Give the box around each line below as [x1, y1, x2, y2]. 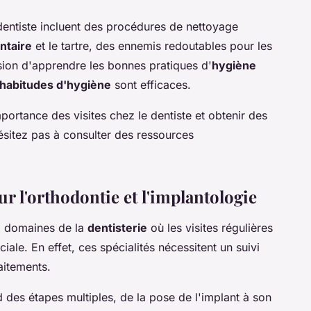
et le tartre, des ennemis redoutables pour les [32, 39, 272, 53]
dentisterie [87, 221, 147, 235]
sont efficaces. [111, 78, 191, 92]
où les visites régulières [147, 221, 273, 235]
